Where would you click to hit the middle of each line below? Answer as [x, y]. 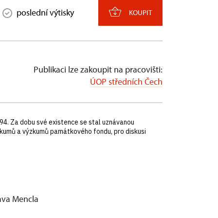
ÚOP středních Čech [126, 82]
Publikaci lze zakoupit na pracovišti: [98, 69]
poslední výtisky [45, 12]
